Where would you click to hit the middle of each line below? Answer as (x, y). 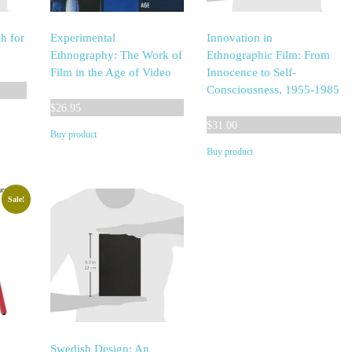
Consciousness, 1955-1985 (273, 90)
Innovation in (240, 38)
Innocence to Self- (252, 73)
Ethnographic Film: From (269, 55)
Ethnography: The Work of (116, 55)
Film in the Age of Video (110, 73)
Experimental (82, 38)
